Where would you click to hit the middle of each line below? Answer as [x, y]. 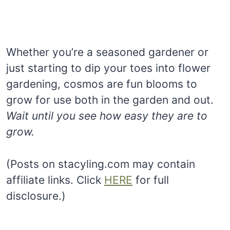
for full [151, 180]
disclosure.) [36, 196]
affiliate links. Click [55, 180]
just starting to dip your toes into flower [108, 68]
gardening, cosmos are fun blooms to [102, 84]
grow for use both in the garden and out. [110, 100]
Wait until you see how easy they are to [107, 116]
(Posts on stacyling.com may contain [101, 164]
